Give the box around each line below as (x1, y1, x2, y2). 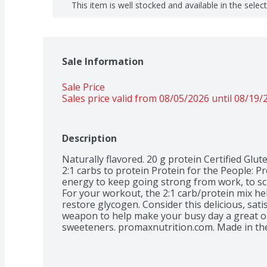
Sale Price (62, 80, 105, 94)
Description (62, 131, 117, 145)
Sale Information (62, 54, 144, 68)
